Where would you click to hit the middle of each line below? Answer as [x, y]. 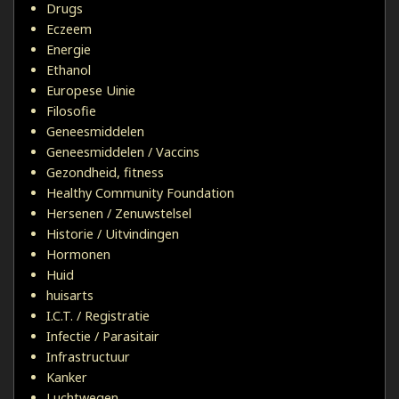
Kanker [67, 378]
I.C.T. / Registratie [98, 316]
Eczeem [69, 29]
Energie [69, 50]
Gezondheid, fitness [105, 173]
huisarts [70, 296]
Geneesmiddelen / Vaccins [123, 152]
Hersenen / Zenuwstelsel [119, 214]
